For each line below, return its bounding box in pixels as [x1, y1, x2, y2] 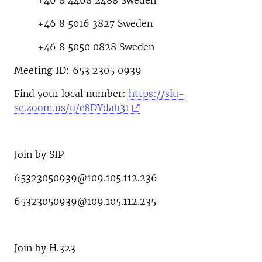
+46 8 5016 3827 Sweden [14, 18, 153, 29]
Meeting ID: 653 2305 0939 [14, 64, 142, 76]
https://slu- [129, 88, 184, 99]
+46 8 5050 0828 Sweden [14, 41, 154, 53]
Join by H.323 [14, 242, 75, 254]
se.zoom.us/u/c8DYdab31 [14, 102, 129, 113]
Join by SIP [14, 149, 64, 160]
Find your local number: [14, 88, 129, 99]
